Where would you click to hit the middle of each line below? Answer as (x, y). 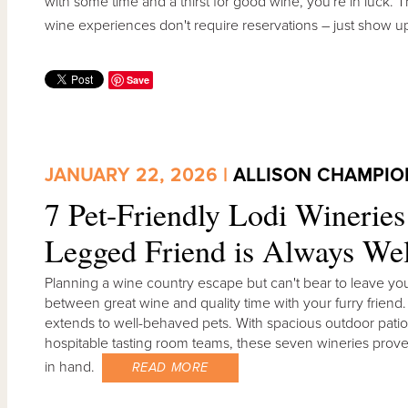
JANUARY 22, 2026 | (138, 175)
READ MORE (170, 367)
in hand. (73, 367)
